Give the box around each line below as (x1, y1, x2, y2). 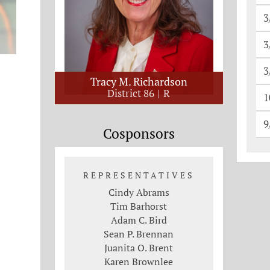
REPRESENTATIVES (83, 169, 195, 181)
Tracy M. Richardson (90, 74, 187, 89)
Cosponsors (102, 124, 175, 143)
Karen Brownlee (104, 254, 174, 268)
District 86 (107, 86, 157, 100)
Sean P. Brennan (104, 227, 174, 240)
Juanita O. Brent (104, 240, 174, 254)
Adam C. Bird (110, 213, 167, 227)
